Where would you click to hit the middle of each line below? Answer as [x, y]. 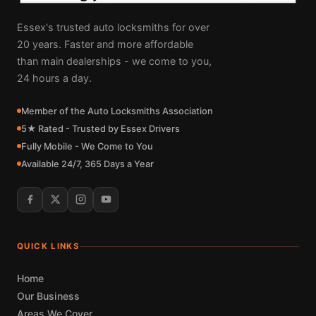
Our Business [48, 296]
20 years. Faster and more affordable [105, 44]
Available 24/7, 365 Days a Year [87, 164]
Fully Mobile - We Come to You [87, 146]
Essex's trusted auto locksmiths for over [113, 27]
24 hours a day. [54, 78]
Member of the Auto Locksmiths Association [117, 111]
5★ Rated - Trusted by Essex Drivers [101, 128]
